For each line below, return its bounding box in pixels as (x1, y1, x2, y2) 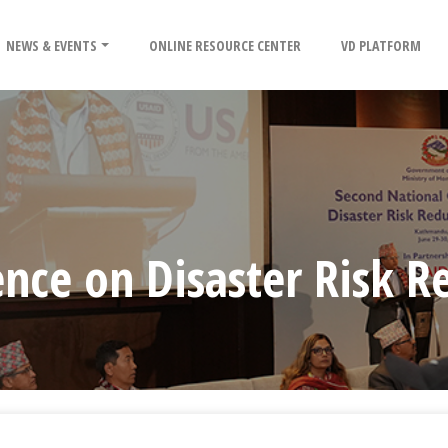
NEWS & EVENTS (6, 35, 98, 55)
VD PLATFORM (341, 35, 422, 55)
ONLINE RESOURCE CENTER (149, 35, 302, 55)
